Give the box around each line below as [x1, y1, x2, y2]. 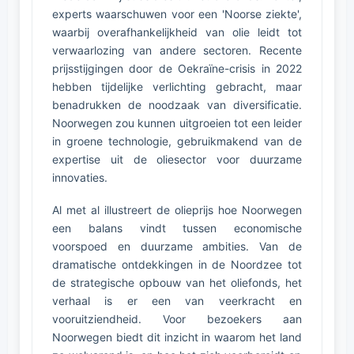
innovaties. [52, 171, 107, 184]
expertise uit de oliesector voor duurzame [52, 153, 302, 166]
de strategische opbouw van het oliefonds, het [52, 276, 302, 289]
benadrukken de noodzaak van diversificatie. [52, 98, 302, 111]
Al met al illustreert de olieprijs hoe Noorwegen [52, 203, 302, 217]
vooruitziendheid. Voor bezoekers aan [52, 312, 302, 326]
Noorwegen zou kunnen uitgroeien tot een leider [52, 116, 302, 130]
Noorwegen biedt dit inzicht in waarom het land [52, 330, 302, 344]
